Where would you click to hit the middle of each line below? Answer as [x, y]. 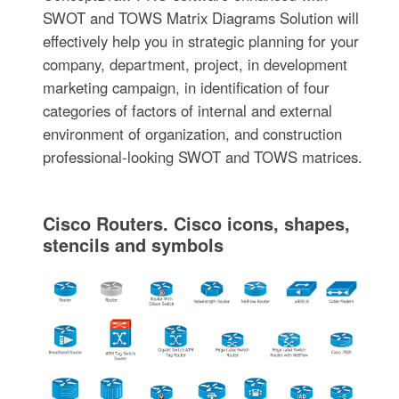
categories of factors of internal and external [188, 111]
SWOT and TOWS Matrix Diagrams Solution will [201, 18]
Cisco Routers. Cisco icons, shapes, [197, 224]
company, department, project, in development [195, 65]
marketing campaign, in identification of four [187, 88]
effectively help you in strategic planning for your [201, 41]
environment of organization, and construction [193, 134]
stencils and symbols [134, 245]
